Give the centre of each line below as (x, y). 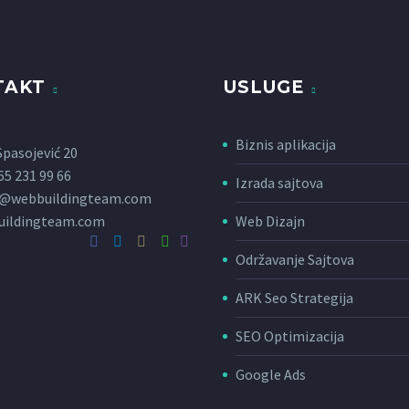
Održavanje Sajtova (295, 260)
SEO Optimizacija (290, 336)
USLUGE (264, 88)
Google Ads (271, 375)
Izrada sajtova (279, 183)
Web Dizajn (270, 221)
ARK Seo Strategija (294, 298)
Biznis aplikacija (286, 145)
